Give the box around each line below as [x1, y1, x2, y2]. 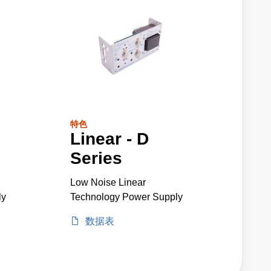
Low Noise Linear [70, 177, 146, 188]
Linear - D [70, 129, 149, 148]
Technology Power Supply [70, 191, 183, 202]
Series [70, 148, 122, 168]
